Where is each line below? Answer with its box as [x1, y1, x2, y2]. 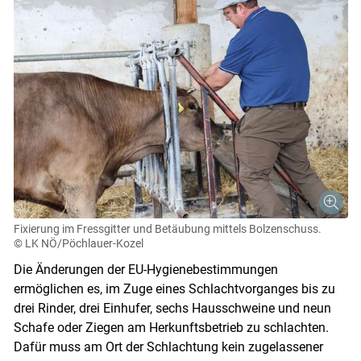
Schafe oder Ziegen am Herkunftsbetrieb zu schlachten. [13, 320, 329, 336]
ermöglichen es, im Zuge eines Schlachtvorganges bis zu [13, 281, 335, 297]
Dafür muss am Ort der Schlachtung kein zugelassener [13, 339, 323, 355]
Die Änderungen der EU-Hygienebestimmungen [13, 262, 278, 278]
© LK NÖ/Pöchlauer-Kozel [13, 237, 143, 251]
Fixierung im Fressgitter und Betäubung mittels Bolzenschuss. [13, 222, 322, 236]
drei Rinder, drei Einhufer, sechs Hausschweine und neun [13, 301, 331, 317]
